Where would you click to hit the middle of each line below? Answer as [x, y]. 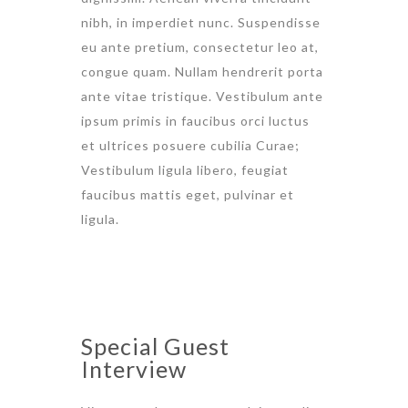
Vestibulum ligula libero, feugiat [185, 170]
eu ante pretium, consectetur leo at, [200, 47]
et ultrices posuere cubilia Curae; [190, 146]
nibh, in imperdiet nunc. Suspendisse [201, 23]
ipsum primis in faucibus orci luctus [195, 121]
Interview [134, 369]
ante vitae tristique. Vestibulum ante [202, 97]
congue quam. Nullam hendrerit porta [202, 72]
